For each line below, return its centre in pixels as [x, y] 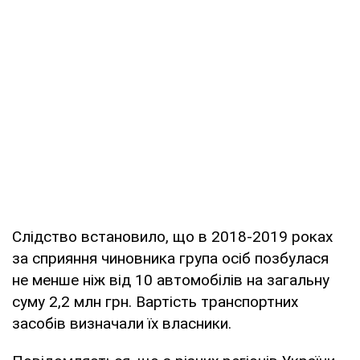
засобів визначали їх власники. [122, 323]
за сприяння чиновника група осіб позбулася [170, 258]
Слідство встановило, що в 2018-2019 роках [172, 236]
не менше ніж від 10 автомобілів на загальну [171, 280]
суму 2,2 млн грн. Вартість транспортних [155, 301]
